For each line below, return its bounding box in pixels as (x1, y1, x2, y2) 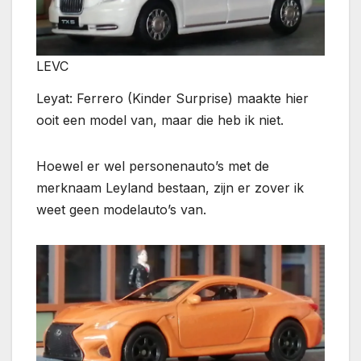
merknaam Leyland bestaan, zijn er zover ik (36, 179, 304, 196)
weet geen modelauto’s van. (36, 201, 206, 218)
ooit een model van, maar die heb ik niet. (36, 111, 284, 128)
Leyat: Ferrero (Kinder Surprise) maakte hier (36, 89, 309, 106)
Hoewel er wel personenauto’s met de (36, 157, 269, 174)
